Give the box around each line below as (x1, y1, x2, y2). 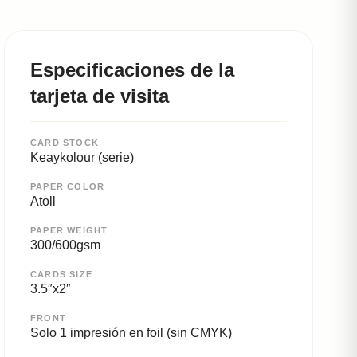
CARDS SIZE (30, 269, 92, 280)
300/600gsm (30, 238, 100, 253)
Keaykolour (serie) (30, 151, 134, 165)
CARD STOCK (30, 138, 99, 148)
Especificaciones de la (30, 59, 234, 81)
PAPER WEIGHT (30, 226, 108, 236)
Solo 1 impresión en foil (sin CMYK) (30, 326, 232, 340)
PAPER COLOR (30, 182, 105, 192)
